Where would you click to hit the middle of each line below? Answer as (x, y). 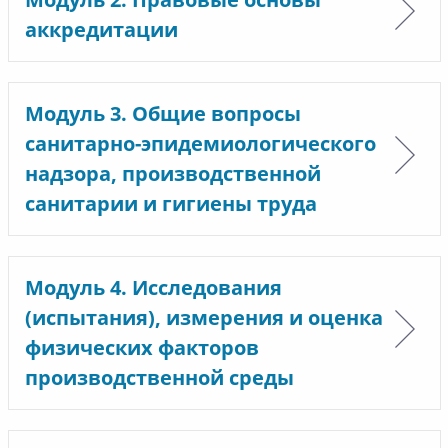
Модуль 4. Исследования (153, 287)
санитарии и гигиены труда (170, 203)
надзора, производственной (172, 173)
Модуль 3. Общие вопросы (162, 113)
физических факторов (141, 347)
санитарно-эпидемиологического (200, 143)
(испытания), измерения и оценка (203, 317)
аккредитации (101, 29)
